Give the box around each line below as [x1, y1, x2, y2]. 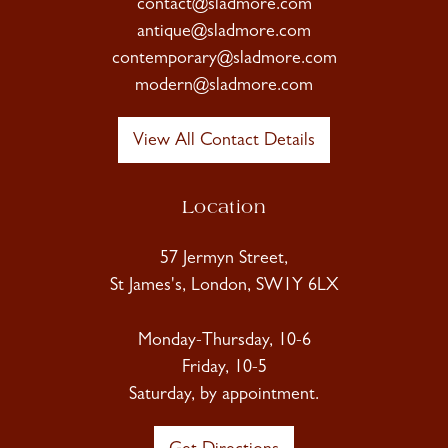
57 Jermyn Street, [160, 251, 288, 270]
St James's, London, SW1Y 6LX [109, 278, 339, 297]
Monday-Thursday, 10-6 [137, 333, 311, 352]
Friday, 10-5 [181, 360, 267, 379]
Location [181, 200, 267, 219]
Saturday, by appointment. [129, 387, 319, 406]
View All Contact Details [133, 133, 315, 152]
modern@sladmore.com [135, 78, 313, 97]
